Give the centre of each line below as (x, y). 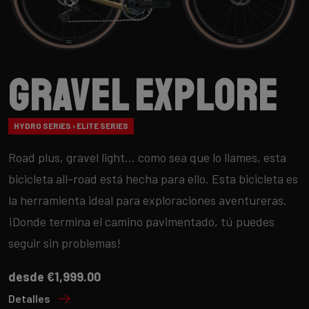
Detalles (29, 298)
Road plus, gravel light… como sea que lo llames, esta (147, 157)
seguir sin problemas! (64, 242)
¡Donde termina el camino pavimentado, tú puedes (141, 221)
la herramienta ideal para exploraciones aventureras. (148, 200)
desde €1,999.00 (54, 276)
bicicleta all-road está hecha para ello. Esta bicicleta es (153, 178)
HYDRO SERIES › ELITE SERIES (71, 126)
